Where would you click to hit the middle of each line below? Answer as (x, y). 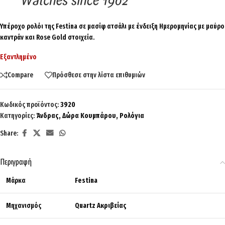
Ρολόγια (132, 116)
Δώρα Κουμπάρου (89, 116)
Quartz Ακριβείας (101, 206)
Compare (20, 75)
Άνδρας (47, 116)
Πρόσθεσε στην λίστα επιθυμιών (99, 75)
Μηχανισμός (24, 206)
